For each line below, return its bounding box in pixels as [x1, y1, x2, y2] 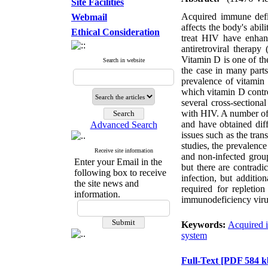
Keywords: [181, 220, 228, 230]
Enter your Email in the [74, 157, 162, 167]
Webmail [71, 12, 107, 22]
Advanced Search [90, 120, 157, 130]
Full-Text [181, 255, 221, 266]
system [181, 230, 207, 240]
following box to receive [74, 167, 166, 178]
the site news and [74, 178, 139, 188]
